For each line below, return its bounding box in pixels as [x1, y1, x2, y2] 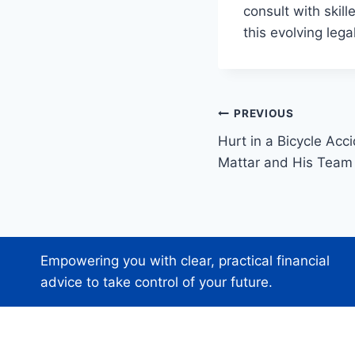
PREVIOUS [234, 107, 294, 120]
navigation [217, 138, 330, 166]
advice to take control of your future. [40, 274, 273, 290]
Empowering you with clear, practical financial [40, 253, 330, 269]
